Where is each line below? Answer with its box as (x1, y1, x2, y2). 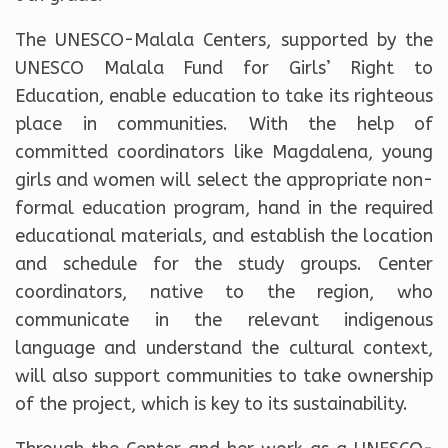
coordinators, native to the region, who (15, 280, 433, 303)
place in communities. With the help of (15, 112, 433, 135)
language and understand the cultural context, (15, 336, 433, 359)
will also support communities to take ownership (15, 364, 433, 387)
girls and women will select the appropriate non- (15, 168, 433, 191)
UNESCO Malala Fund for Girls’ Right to (15, 56, 433, 79)
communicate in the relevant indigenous (15, 308, 433, 331)
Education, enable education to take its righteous (15, 84, 433, 107)
